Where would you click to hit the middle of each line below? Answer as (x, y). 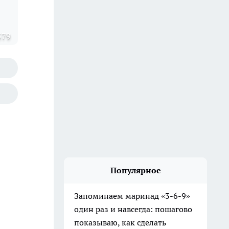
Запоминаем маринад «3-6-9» (132, 196)
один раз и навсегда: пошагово (133, 209)
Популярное (135, 170)
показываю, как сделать (120, 222)
